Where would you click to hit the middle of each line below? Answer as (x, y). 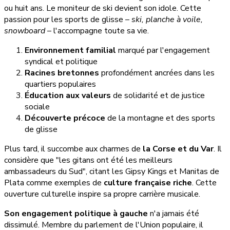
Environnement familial (70, 51)
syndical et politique (61, 62)
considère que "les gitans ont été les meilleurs (88, 160)
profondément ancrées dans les (157, 73)
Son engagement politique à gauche (76, 214)
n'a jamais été (174, 214)
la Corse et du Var (178, 149)
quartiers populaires (60, 84)
